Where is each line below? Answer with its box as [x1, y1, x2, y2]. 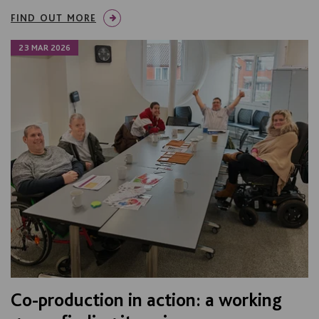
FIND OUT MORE [11, 11, 96, 23]
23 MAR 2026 [19, 42, 70, 53]
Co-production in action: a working [11, 288, 282, 311]
